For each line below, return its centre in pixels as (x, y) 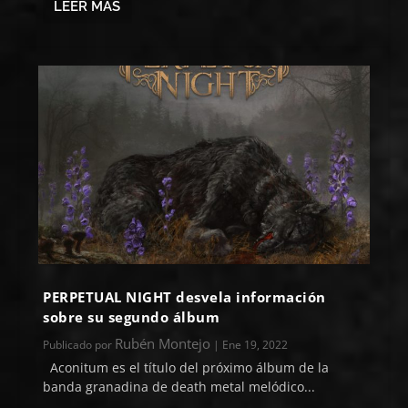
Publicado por (79, 344)
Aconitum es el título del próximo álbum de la (186, 367)
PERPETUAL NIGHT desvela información (184, 296)
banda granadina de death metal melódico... (179, 386)
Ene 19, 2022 (255, 344)
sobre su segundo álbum (132, 316)
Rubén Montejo (163, 343)
